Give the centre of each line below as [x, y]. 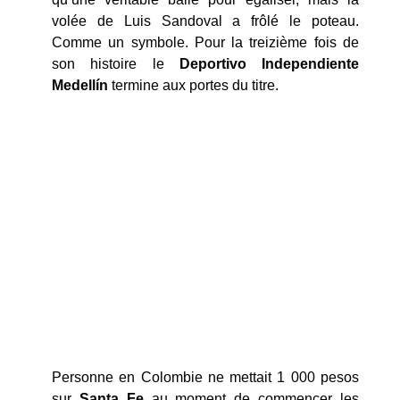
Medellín [80, 85]
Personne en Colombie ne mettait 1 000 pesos [205, 378]
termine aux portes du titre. [193, 85]
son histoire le [116, 63]
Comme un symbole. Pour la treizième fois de [205, 42]
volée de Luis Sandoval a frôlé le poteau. [205, 21]
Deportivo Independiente [269, 63]
